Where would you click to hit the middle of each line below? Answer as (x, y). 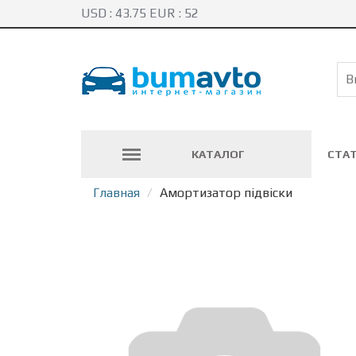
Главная (116, 193)
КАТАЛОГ (218, 154)
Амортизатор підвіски (226, 193)
